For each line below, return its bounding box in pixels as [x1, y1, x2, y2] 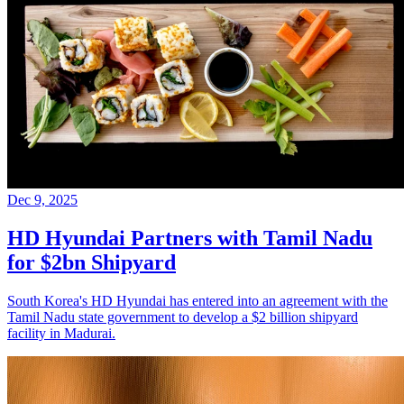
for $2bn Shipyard [7, 250, 176, 274]
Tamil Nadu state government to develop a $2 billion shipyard [7, 308, 358, 325]
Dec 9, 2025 [7, 191, 78, 207]
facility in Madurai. [7, 325, 115, 341]
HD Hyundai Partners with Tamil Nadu [7, 225, 372, 250]
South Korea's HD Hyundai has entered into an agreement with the [7, 292, 388, 308]
